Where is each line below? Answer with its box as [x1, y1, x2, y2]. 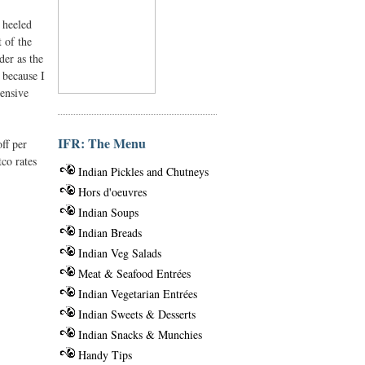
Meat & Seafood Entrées [78, 265, 191, 281]
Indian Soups [78, 204, 139, 220]
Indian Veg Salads [78, 244, 161, 261]
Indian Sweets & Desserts [78, 306, 196, 322]
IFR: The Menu [58, 133, 146, 152]
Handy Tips [78, 346, 132, 363]
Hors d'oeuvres [78, 183, 147, 200]
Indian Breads [78, 224, 142, 240]
